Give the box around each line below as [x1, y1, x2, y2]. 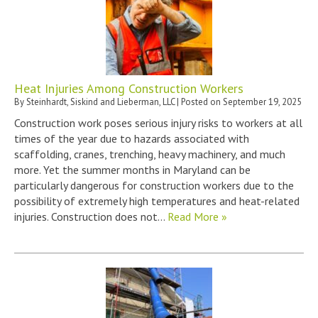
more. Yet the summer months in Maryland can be [14, 162, 251, 177]
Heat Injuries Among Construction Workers [14, 79, 243, 97]
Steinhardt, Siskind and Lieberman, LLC [26, 95, 175, 108]
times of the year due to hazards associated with [14, 131, 249, 146]
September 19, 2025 [223, 95, 302, 108]
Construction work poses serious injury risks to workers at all [14, 115, 302, 130]
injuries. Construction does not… [14, 209, 168, 224]
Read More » [168, 209, 227, 224]
